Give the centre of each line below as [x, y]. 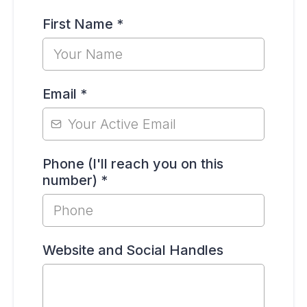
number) [72, 180]
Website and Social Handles [133, 250]
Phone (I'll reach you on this [133, 164]
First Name [79, 24]
